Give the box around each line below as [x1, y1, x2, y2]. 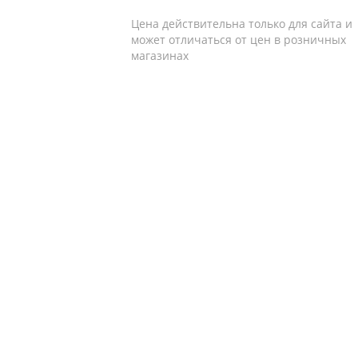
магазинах [131, 48, 189, 63]
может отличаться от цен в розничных [131, 32, 346, 47]
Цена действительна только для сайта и [131, 16, 352, 31]
